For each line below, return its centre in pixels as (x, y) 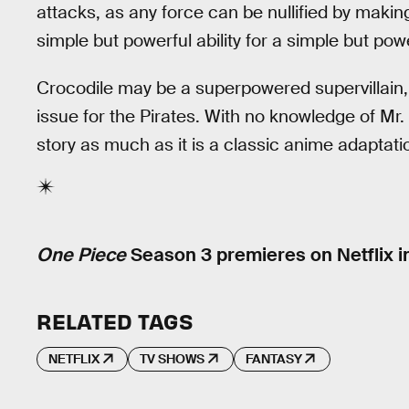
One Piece (81, 254)
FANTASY (273, 359)
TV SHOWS (173, 359)
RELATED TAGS (115, 320)
